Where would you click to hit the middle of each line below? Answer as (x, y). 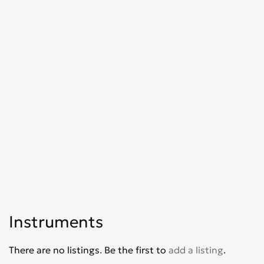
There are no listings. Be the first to (89, 250)
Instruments (56, 222)
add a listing (196, 250)
